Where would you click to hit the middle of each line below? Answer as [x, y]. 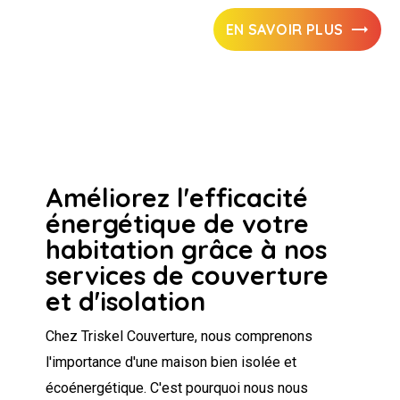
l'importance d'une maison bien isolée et [171, 362]
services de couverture [187, 275]
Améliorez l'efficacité [177, 197]
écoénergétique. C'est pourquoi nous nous [177, 387]
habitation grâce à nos [187, 249]
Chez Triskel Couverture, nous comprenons [179, 336]
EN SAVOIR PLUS [284, 29]
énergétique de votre [178, 223]
